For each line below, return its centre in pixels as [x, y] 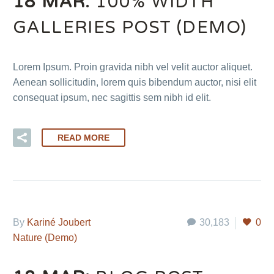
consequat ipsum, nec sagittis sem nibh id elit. [112, 98]
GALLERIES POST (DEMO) [130, 27]
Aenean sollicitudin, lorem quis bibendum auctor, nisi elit [135, 83]
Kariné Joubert [59, 222]
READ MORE [83, 137]
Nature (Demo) [45, 237]
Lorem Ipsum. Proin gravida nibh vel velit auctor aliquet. [133, 67]
